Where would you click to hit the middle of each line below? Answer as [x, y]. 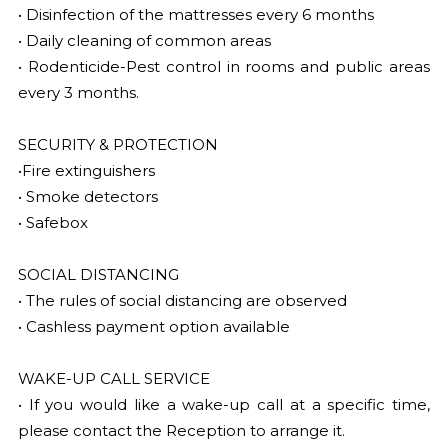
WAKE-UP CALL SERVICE [113, 378]
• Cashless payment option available [153, 326]
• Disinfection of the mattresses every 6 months [195, 14]
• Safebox [52, 222]
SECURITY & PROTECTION [117, 144]
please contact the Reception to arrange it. [181, 430]
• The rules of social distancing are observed [182, 300]
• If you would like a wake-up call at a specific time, [224, 404]
